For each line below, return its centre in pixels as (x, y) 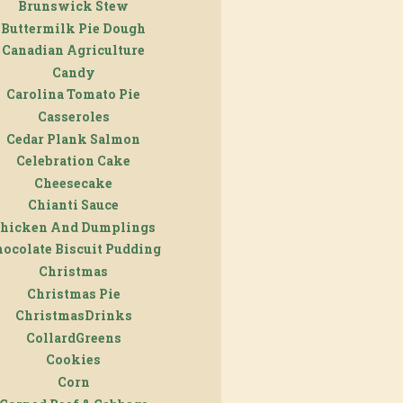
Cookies (73, 360)
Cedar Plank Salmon (73, 139)
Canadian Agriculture (73, 50)
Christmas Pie (73, 293)
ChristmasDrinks (73, 316)
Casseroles (73, 116)
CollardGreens (73, 337)
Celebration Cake (73, 161)
